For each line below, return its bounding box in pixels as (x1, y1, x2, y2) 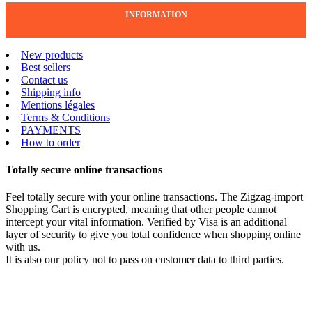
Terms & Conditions (21, 111, 110, 123)
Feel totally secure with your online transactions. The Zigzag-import (6, 191, 303, 203)
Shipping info (21, 86, 81, 98)
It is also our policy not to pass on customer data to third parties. (6, 253, 284, 266)
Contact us (21, 73, 68, 86)
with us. (6, 241, 40, 253)
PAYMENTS (21, 123, 81, 136)
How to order (21, 136, 80, 148)
